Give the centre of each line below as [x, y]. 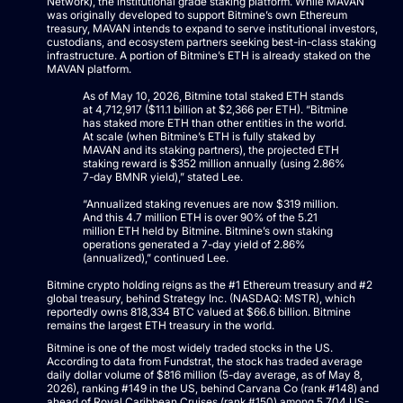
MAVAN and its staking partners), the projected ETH [211, 149]
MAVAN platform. [89, 68]
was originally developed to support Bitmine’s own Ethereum [197, 14]
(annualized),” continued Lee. [156, 257]
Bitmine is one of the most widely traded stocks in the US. [190, 347]
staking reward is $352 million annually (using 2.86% [214, 163]
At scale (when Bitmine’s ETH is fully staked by [199, 136]
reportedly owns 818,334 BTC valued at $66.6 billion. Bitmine [199, 311]
